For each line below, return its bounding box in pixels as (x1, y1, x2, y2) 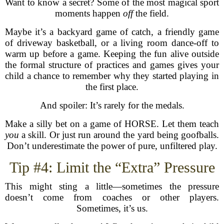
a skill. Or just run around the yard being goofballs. (19, 129, 219, 140)
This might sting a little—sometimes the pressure (5, 181, 219, 191)
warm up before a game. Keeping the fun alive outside (5, 48, 219, 59)
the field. (133, 8, 169, 18)
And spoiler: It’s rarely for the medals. (39, 100, 184, 110)
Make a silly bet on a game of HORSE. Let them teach (5, 118, 219, 129)
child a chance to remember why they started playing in (5, 70, 219, 81)
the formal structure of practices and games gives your (5, 59, 219, 70)
